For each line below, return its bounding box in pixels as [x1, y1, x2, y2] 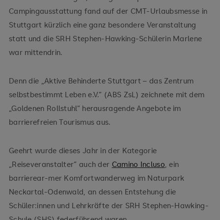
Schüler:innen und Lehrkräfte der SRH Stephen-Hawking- [8, 200, 209, 211]
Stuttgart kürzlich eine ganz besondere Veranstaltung [8, 20, 196, 30]
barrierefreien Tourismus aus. [8, 117, 113, 127]
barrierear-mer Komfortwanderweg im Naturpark [8, 173, 185, 183]
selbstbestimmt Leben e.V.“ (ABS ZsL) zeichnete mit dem [8, 89, 205, 100]
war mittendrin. [8, 47, 65, 57]
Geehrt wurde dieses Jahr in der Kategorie [8, 145, 157, 156]
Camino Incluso [111, 159, 165, 169]
